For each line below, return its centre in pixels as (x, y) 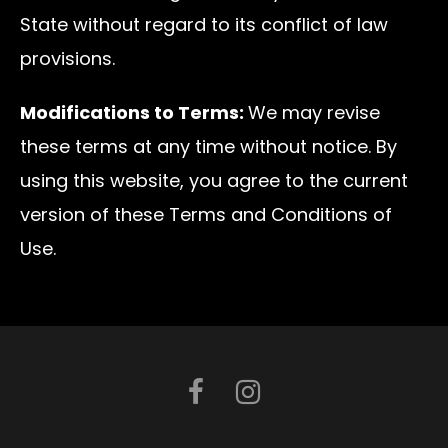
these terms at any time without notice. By (208, 146)
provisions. (67, 58)
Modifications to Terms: (134, 112)
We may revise (314, 112)
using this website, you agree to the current (214, 180)
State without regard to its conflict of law (204, 24)
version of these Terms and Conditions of (206, 214)
